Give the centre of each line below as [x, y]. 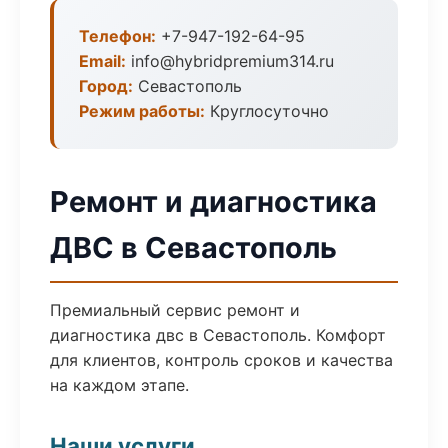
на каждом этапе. [119, 385]
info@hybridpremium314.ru [230, 61]
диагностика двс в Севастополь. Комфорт [218, 335]
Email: [102, 61]
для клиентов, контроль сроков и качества [221, 360]
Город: [106, 86]
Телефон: [117, 36]
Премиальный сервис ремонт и [175, 310]
